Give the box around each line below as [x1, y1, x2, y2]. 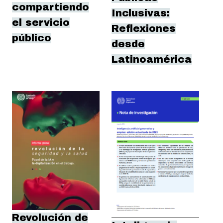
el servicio [12, 17, 70, 28]
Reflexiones [111, 23, 176, 34]
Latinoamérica [111, 54, 192, 65]
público [12, 33, 51, 44]
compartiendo [12, 2, 89, 13]
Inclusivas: [111, 8, 170, 19]
